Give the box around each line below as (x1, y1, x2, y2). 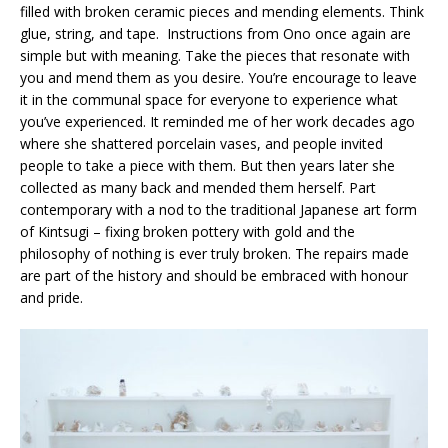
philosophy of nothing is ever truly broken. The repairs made (20, 244, 409, 264)
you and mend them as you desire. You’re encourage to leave (20, 68, 417, 88)
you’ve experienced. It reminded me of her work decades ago (20, 112, 415, 132)
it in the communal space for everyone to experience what (20, 90, 398, 110)
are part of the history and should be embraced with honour (20, 266, 408, 286)
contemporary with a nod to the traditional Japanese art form (20, 200, 417, 220)
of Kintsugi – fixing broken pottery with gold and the (20, 222, 355, 242)
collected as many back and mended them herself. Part (20, 178, 376, 198)
